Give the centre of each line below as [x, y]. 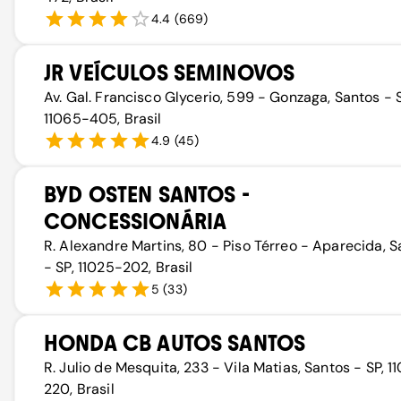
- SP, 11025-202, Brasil [119, 267]
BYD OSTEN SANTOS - [147, 195]
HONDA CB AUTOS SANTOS [175, 343]
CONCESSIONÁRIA [136, 222]
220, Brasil [79, 389]
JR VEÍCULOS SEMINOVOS [170, 73]
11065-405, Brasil [103, 119]
